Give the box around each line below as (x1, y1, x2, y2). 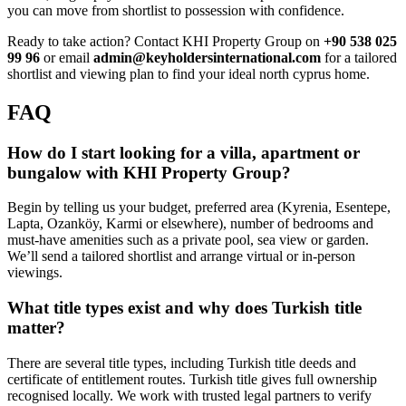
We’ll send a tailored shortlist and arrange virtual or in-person (7, 248, 355, 265)
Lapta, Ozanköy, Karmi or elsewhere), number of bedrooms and (7, 216, 373, 232)
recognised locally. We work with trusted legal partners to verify (7, 387, 372, 403)
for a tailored (321, 49, 397, 65)
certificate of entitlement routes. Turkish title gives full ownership (7, 371, 377, 387)
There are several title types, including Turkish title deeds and (7, 354, 356, 371)
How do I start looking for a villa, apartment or (7, 142, 360, 162)
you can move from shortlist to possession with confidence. (7, 2, 344, 18)
